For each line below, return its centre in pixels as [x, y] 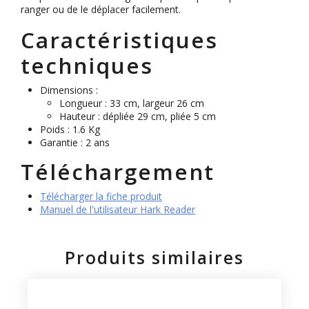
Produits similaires [154, 257]
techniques [87, 65]
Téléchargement [118, 171]
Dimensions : [69, 90]
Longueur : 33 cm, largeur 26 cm [132, 103]
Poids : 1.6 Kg [70, 129]
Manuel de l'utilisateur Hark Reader [118, 209]
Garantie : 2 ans [75, 142]
